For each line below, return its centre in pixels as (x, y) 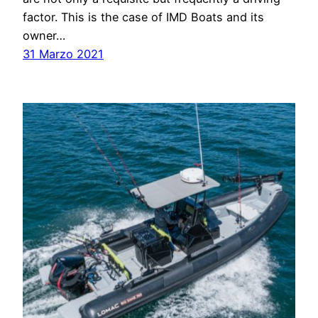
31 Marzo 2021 (63, 54)
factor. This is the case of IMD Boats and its (143, 17)
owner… (44, 36)
